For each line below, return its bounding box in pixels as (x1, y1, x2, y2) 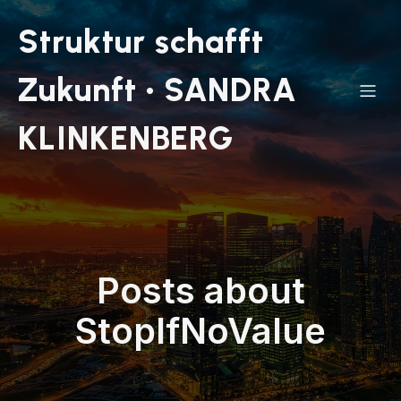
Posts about (96, 269, 305, 312)
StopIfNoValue (75, 309, 326, 353)
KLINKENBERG (18, 119, 234, 158)
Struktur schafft (18, 22, 264, 61)
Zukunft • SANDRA (18, 71, 297, 109)
